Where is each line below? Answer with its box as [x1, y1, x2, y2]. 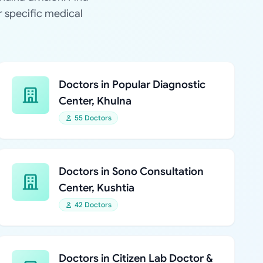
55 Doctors [74, 113, 112, 122]
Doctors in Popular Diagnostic [58, 78, 205, 91]
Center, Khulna [58, 95, 131, 107]
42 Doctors [74, 200, 112, 209]
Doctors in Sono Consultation [58, 165, 204, 178]
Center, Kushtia [58, 181, 134, 194]
